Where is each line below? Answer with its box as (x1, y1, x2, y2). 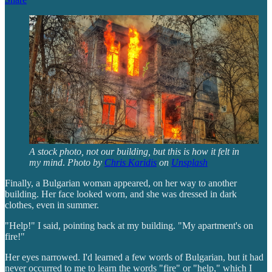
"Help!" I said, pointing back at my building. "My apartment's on (5, 220, 253, 231)
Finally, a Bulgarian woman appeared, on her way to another (5, 178, 237, 189)
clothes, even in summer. (5, 200, 99, 211)
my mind (29, 157, 63, 168)
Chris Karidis (104, 157, 157, 168)
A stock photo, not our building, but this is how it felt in (29, 146, 239, 157)
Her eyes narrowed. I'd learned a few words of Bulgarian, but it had (5, 252, 263, 263)
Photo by (65, 157, 104, 168)
